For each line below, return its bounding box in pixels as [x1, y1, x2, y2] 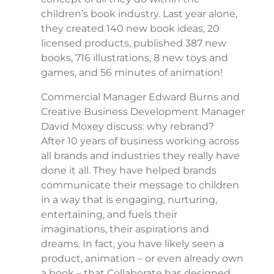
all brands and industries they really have [40, 150, 240, 162]
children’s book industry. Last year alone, [40, 8, 237, 20]
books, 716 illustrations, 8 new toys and [40, 52, 228, 64]
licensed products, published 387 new [40, 37, 226, 50]
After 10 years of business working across [40, 135, 239, 147]
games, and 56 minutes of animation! [40, 67, 223, 79]
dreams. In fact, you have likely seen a [40, 238, 224, 250]
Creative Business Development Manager [40, 106, 245, 118]
